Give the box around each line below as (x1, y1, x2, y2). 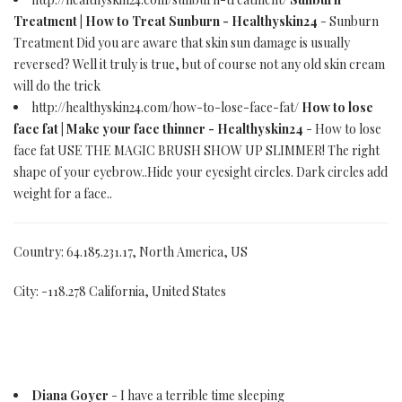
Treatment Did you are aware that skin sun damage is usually (13, 34, 350, 51)
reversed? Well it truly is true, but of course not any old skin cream (13, 56, 385, 73)
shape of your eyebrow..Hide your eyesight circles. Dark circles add (13, 163, 388, 180)
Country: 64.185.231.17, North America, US (13, 243, 248, 260)
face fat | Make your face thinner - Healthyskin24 (13, 120, 303, 137)
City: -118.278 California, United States (13, 283, 226, 300)
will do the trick (13, 77, 100, 94)
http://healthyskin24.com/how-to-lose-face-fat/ (31, 99, 301, 116)
